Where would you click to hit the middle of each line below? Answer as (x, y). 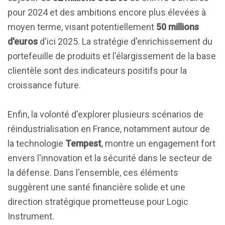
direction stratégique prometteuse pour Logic (98, 202)
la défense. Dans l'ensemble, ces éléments (93, 173)
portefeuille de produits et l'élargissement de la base (112, 56)
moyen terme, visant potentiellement (82, 27)
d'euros (23, 41)
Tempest (83, 143)
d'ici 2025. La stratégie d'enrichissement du (125, 41)
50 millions (178, 27)
